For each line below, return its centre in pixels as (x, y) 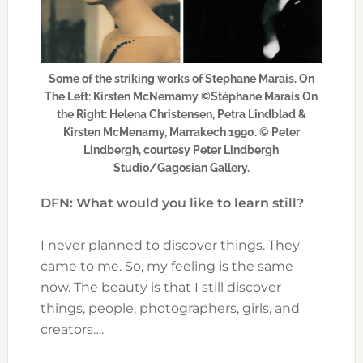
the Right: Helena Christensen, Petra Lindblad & (181, 115)
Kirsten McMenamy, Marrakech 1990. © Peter (181, 132)
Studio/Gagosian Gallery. (181, 168)
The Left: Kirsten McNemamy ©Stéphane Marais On (181, 97)
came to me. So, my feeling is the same (167, 267)
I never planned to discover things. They (170, 246)
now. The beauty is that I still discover (160, 288)
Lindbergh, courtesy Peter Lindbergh (181, 150)
